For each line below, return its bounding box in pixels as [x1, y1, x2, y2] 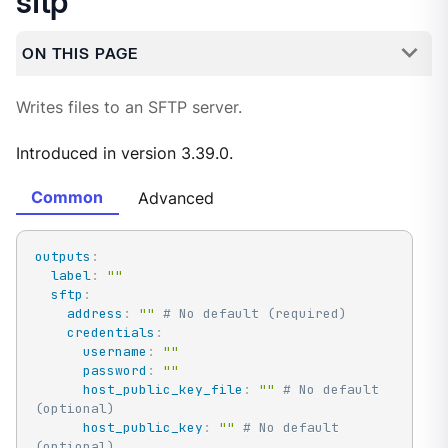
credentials [66, 324, 155, 341]
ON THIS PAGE [21, 43, 138, 63]
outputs [34, 248, 91, 265]
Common [31, 188, 104, 208]
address [66, 305, 123, 322]
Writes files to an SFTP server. [15, 98, 242, 118]
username [82, 343, 147, 360]
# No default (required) [162, 305, 347, 322]
